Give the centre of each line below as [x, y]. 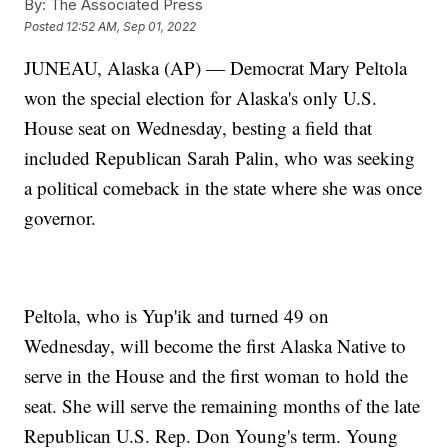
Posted [45, 26]
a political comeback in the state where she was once [223, 188]
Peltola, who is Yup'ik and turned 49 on [177, 316]
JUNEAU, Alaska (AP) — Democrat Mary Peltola [216, 68]
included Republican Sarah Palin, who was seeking [220, 158]
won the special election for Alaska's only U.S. [201, 98]
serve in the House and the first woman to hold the [216, 376]
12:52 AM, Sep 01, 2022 [131, 26]
